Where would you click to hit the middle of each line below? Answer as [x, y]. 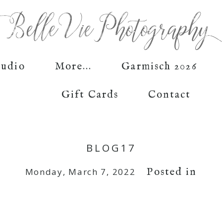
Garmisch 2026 [159, 66]
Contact [169, 95]
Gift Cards [90, 95]
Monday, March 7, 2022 [80, 172]
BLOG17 [111, 148]
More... [73, 66]
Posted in [172, 172]
